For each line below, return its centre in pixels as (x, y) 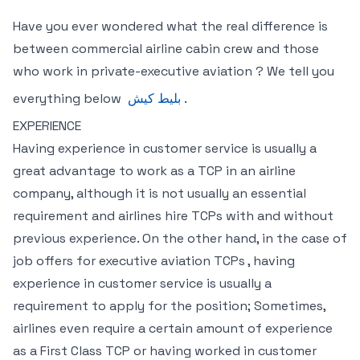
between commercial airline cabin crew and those (166, 49)
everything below (69, 98)
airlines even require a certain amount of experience (173, 328)
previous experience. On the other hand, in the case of (180, 238)
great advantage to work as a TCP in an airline (154, 171)
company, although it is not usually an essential (160, 193)
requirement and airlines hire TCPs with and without (173, 216)
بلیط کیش (154, 98)
